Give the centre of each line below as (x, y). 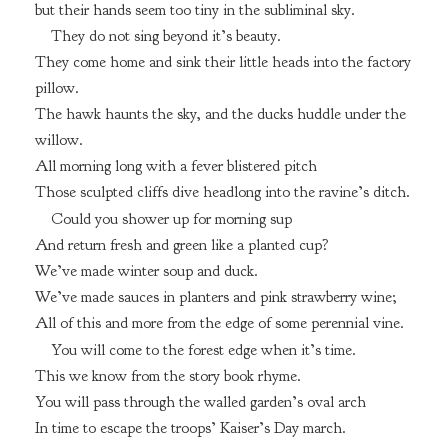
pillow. (56, 88)
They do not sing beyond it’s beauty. (165, 36)
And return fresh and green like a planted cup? (181, 245)
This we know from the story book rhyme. (167, 375)
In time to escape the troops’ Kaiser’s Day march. (190, 427)
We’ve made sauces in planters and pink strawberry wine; (215, 297)
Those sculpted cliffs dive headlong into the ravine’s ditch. (222, 192)
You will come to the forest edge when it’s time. (203, 349)
